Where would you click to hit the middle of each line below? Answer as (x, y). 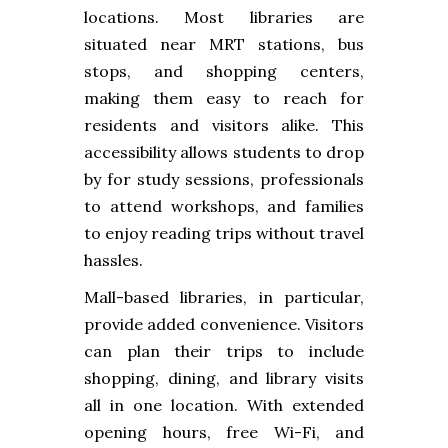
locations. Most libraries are (224, 16)
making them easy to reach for (224, 97)
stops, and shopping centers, (224, 70)
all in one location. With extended (224, 404)
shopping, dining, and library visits (224, 377)
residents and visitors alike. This (224, 124)
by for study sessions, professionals (224, 178)
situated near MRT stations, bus (224, 43)
